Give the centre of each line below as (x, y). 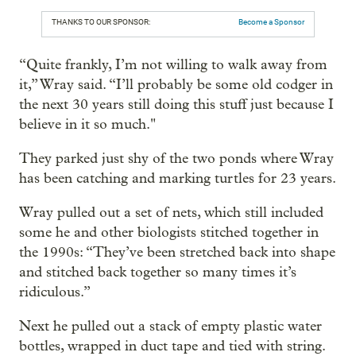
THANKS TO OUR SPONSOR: (101, 22)
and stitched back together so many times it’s (158, 273)
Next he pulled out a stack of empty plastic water (170, 327)
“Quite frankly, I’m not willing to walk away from (173, 65)
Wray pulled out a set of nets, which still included (171, 213)
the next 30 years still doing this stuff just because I (176, 105)
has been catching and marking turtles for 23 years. (178, 179)
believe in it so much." (87, 125)
